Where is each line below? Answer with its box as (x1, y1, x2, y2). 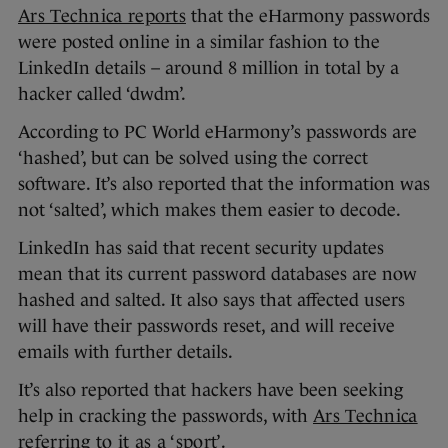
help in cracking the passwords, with (18, 406, 313, 427)
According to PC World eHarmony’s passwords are (18, 122, 417, 143)
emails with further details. (18, 342, 233, 363)
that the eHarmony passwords (186, 6, 430, 27)
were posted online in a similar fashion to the (18, 32, 380, 53)
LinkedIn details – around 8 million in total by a (18, 58, 399, 79)
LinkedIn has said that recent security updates (18, 238, 384, 259)
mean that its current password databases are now (18, 264, 417, 285)
